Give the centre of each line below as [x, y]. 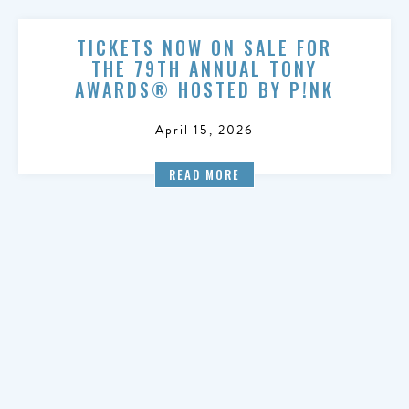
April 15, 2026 [204, 130]
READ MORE [204, 174]
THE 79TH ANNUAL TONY [204, 68]
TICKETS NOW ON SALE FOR [204, 47]
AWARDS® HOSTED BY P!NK [204, 89]
